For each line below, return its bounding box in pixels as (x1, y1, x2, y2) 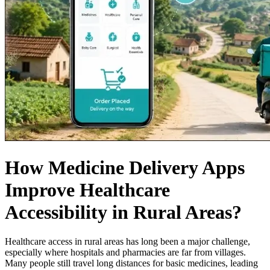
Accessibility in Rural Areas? (5, 201, 242, 223)
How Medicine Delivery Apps (5, 156, 245, 178)
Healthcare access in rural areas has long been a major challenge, (5, 236, 250, 247)
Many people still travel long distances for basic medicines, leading (5, 258, 258, 269)
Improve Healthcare (5, 178, 170, 201)
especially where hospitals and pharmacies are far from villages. (5, 247, 246, 258)
